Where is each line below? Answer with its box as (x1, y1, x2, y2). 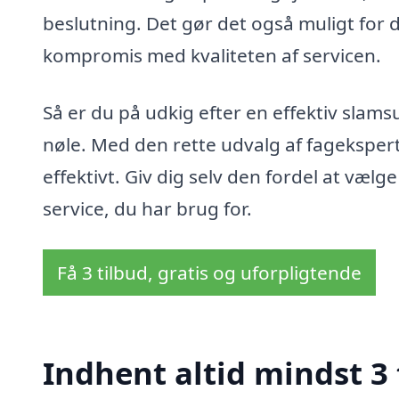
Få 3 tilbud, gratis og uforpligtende (57, 259, 362, 285)
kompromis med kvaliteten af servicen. (43, 43, 381, 69)
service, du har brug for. (43, 195, 252, 221)
